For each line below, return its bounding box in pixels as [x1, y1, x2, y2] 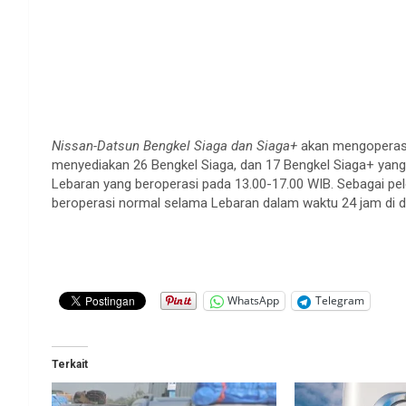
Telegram [315, 293, 364, 309]
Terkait [52, 357, 88, 371]
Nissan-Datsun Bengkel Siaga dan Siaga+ [52, 137, 297, 154]
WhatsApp [227, 293, 279, 309]
